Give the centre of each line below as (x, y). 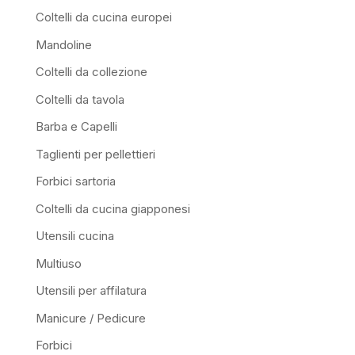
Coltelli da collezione (91, 72)
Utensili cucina (74, 236)
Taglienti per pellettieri (95, 154)
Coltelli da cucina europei (103, 17)
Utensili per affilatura (91, 291)
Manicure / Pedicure (90, 318)
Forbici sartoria (75, 181)
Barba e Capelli (76, 127)
